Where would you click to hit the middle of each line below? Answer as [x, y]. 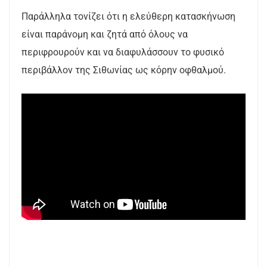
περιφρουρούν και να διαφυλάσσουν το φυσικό [123, 52]
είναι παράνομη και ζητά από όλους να [105, 34]
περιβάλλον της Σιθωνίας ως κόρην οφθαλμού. [124, 70]
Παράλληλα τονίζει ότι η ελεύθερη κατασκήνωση [128, 16]
